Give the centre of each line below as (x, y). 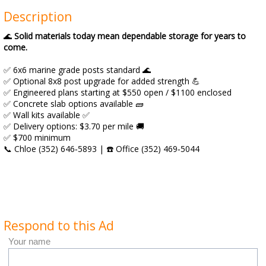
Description (38, 17)
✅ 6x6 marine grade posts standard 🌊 (77, 70)
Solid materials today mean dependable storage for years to (130, 36)
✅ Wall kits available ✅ (47, 115)
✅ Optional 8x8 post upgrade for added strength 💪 (102, 81)
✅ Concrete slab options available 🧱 (74, 104)
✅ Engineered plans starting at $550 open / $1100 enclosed (118, 92)
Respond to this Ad (59, 226)
